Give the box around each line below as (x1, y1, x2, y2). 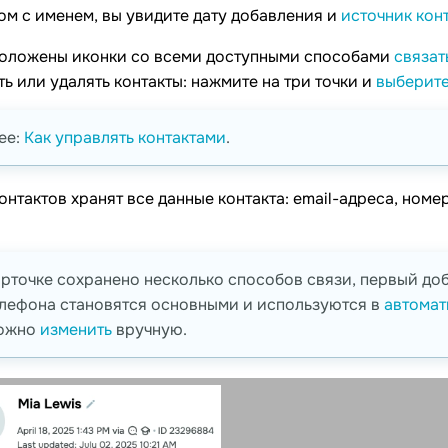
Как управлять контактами (24, 127, 226, 149)
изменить (40, 319, 112, 341)
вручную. (112, 319, 187, 341)
